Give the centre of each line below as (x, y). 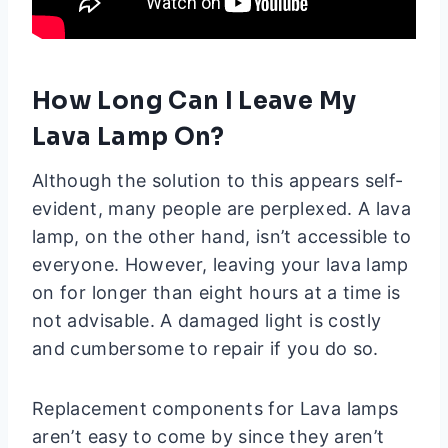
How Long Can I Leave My (194, 101)
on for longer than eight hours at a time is (216, 293)
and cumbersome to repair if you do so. (205, 349)
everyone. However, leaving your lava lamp (220, 265)
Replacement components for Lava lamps (215, 409)
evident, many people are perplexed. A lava (222, 209)
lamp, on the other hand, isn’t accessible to (222, 237)
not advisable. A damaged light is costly (207, 321)
